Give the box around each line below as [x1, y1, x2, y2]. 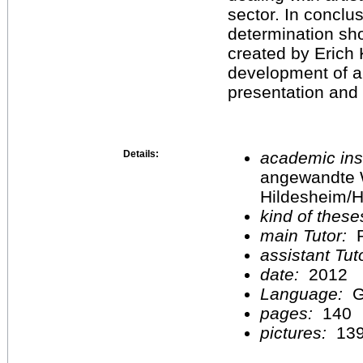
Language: [260, 284, 352, 303]
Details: [123, 147, 159, 160]
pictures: [260, 322, 331, 342]
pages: [260, 303, 318, 322]
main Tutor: [260, 225, 352, 245]
